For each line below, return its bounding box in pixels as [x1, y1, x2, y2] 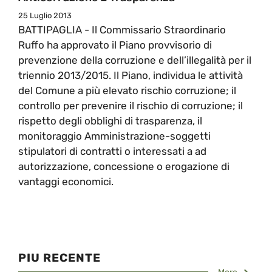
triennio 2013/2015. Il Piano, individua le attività [18, 69, 243, 81]
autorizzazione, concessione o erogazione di [18, 160, 229, 172]
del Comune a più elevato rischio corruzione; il [18, 84, 236, 97]
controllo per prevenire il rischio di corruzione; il [18, 99, 243, 112]
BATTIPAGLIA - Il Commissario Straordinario [18, 23, 226, 36]
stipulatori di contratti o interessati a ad [18, 144, 206, 157]
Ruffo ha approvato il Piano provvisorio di [18, 38, 212, 51]
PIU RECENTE [18, 250, 101, 265]
